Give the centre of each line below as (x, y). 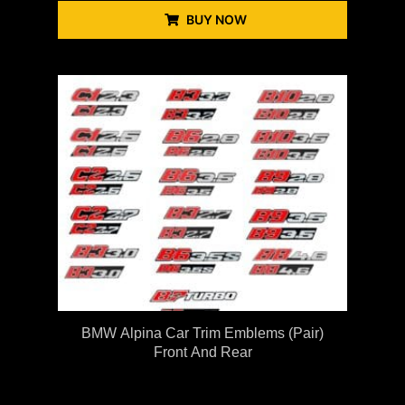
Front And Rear (202, 353)
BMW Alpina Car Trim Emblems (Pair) (202, 334)
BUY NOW (216, 19)
